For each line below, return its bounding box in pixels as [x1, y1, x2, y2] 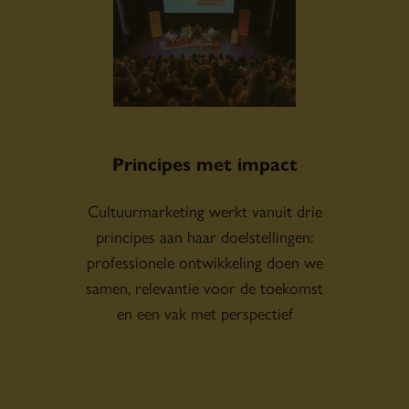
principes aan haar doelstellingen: [96, 224, 313, 247]
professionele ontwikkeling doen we [86, 249, 323, 273]
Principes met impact [111, 149, 298, 176]
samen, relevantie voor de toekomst [86, 275, 323, 299]
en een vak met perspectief [116, 300, 293, 324]
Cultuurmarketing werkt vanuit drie [87, 198, 322, 222]
